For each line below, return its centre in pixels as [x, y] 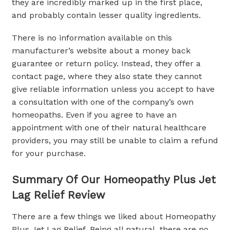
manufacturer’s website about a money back [101, 51]
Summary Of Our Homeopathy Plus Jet [114, 179]
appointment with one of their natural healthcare [109, 128]
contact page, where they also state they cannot [107, 76]
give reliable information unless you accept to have [113, 89]
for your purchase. [49, 154]
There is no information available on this [92, 38]
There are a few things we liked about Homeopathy [114, 217]
